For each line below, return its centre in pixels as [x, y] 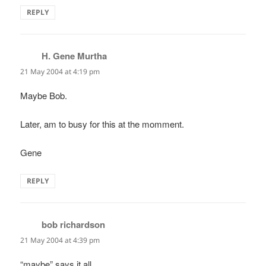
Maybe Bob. [44, 95]
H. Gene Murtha [75, 56]
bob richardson [74, 224]
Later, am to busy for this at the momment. [102, 123]
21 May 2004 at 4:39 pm [60, 240]
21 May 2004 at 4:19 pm [60, 71]
